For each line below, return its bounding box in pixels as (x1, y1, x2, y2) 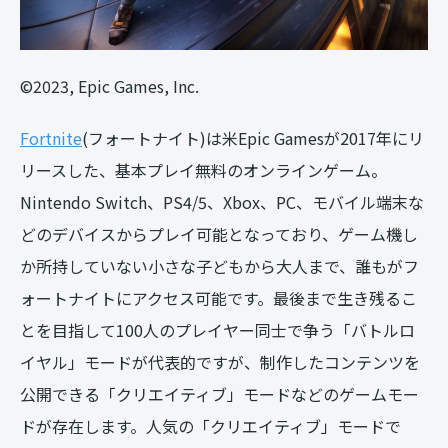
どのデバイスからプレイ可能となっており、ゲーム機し (20, 221, 418, 246)
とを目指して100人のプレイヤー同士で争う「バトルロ (20, 317, 415, 342)
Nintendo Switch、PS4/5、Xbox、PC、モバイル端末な (20, 189, 424, 214)
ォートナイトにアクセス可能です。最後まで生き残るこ (20, 285, 417, 310)
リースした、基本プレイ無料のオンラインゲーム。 (20, 157, 387, 182)
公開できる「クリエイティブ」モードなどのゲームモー (20, 381, 419, 406)
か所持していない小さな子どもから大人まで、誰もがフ (20, 253, 419, 278)
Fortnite (20, 125, 82, 150)
